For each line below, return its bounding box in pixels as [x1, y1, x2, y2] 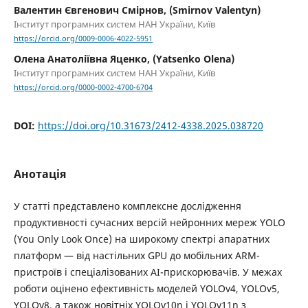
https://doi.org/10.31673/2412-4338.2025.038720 [37, 118, 263, 132]
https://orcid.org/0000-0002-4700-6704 [13, 82, 153, 93]
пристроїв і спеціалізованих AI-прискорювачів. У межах [13, 265, 282, 278]
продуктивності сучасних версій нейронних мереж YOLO [13, 215, 285, 229]
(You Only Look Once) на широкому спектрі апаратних [13, 232, 269, 245]
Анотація [13, 166, 66, 181]
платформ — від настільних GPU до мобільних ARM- [13, 248, 260, 262]
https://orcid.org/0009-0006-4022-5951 [13, 34, 153, 44]
